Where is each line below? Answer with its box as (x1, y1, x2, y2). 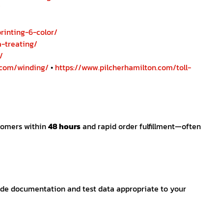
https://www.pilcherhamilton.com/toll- (53, 61, 191, 74)
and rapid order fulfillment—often (81, 120, 201, 133)
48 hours (48, 120, 81, 133)
